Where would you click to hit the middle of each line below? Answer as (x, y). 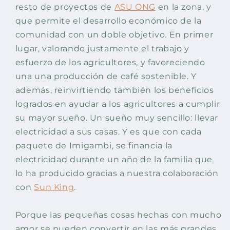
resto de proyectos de (65, 7)
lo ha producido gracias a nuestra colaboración (117, 174)
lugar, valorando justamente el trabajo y (102, 49)
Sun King (54, 187)
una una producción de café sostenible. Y (106, 76)
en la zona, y (184, 7)
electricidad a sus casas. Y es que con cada (108, 132)
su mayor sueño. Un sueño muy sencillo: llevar (117, 118)
